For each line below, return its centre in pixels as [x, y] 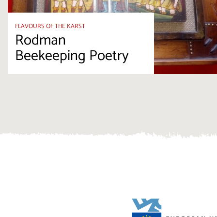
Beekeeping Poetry [72, 56]
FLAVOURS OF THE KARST [50, 26]
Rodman [40, 41]
